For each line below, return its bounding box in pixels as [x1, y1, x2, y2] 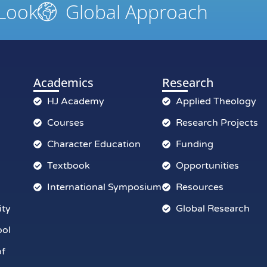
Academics [33, 74, 94, 91]
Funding [175, 138, 213, 150]
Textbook [46, 159, 90, 172]
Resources [175, 181, 223, 193]
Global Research [175, 202, 250, 215]
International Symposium [46, 181, 162, 193]
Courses [46, 116, 84, 129]
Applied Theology [175, 95, 256, 107]
